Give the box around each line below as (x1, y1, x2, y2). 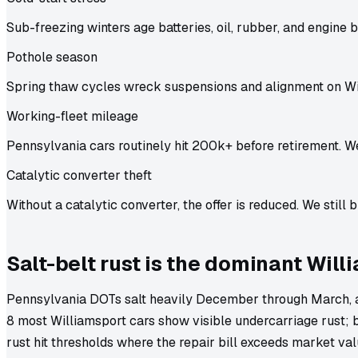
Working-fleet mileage (6, 107, 138, 125)
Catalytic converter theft (6, 166, 152, 184)
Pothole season (6, 48, 97, 66)
